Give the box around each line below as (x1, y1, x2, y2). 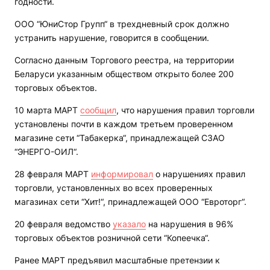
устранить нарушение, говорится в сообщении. (14, 33, 209, 43)
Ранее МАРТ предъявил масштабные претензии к (14, 255, 220, 266)
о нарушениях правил (153, 169, 245, 180)
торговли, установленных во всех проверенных (14, 183, 213, 193)
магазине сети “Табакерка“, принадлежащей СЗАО (14, 133, 225, 143)
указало (113, 219, 146, 230)
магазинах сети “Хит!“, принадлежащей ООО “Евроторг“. (14, 196, 246, 207)
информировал (91, 169, 153, 180)
